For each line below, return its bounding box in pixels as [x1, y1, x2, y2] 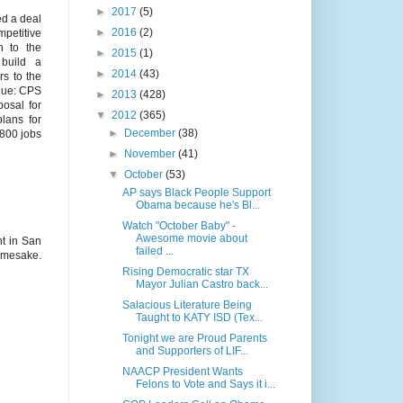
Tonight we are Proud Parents [121, 332, 267, 345]
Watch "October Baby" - [121, 219, 236, 233]
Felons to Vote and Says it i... [135, 378, 275, 391]
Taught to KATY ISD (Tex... [135, 311, 263, 325]
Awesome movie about [135, 232, 247, 246]
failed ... [135, 245, 174, 258]
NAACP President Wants [121, 365, 243, 379]
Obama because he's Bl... [135, 199, 260, 212]
